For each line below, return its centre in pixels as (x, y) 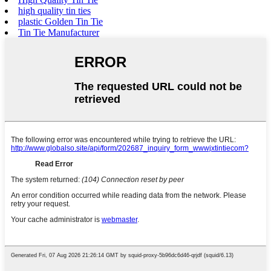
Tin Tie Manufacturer (59, 33)
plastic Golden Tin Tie (60, 22)
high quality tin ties (54, 11)
